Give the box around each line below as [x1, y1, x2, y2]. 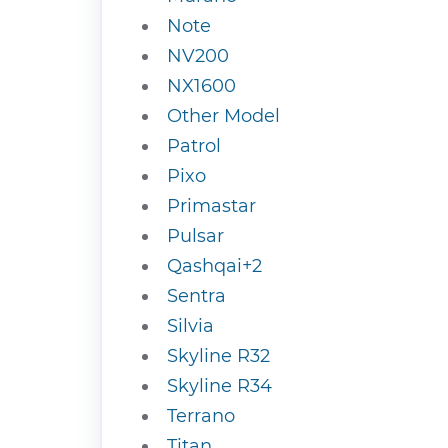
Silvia [167, 315, 214, 337]
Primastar [167, 195, 256, 217]
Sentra [167, 285, 226, 307]
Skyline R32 [167, 345, 270, 367]
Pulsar [167, 225, 224, 247]
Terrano [167, 405, 235, 427]
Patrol [167, 135, 221, 157]
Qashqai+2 [167, 255, 262, 277]
